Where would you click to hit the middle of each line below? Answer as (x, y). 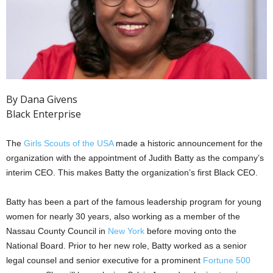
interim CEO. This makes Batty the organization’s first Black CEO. (132, 172)
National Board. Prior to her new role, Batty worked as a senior (126, 245)
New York (126, 231)
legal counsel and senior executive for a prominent (105, 260)
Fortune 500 (227, 260)
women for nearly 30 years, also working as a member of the (123, 216)
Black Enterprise (44, 114)
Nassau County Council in (57, 231)
